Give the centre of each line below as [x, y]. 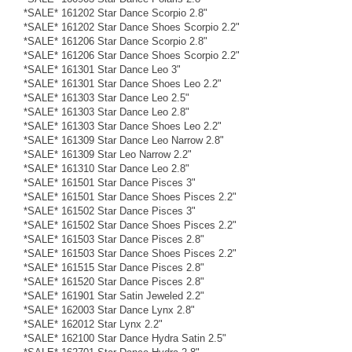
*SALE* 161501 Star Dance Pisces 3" [110, 182]
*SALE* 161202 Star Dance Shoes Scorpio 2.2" [132, 27]
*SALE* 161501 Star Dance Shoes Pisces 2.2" [130, 196]
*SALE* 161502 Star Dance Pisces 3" [110, 211]
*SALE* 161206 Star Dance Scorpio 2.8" [115, 41]
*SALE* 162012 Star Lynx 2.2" [93, 324]
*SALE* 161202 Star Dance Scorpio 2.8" [115, 13]
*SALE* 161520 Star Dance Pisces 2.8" [114, 281]
